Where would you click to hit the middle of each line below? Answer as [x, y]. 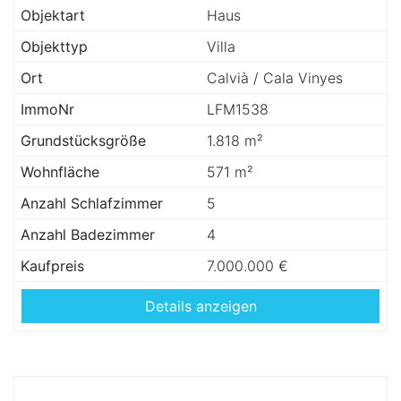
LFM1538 [238, 109]
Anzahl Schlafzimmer [92, 203]
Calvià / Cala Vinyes [275, 78]
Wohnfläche [60, 172]
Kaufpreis [52, 266]
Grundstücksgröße [83, 141]
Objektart [53, 15]
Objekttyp [54, 47]
